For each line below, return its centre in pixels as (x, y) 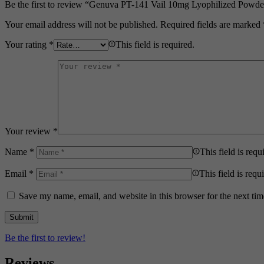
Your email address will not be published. (81, 24)
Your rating (27, 44)
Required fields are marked (212, 24)
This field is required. (155, 44)
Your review (29, 131)
